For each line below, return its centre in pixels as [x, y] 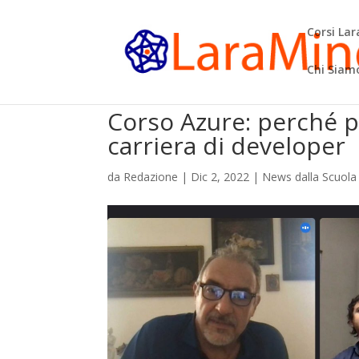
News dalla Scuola [310, 177]
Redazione [151, 177]
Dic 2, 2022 [220, 177]
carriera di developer [227, 145]
